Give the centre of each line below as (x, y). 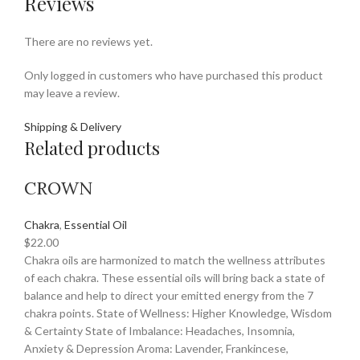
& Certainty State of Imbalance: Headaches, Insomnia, (160, 330)
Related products (92, 147)
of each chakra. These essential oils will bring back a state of (174, 277)
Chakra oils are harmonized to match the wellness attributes (175, 260)
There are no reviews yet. (88, 41)
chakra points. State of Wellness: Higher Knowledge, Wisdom (178, 313)
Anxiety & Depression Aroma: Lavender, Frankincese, (156, 348)
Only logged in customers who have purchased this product (174, 75)
